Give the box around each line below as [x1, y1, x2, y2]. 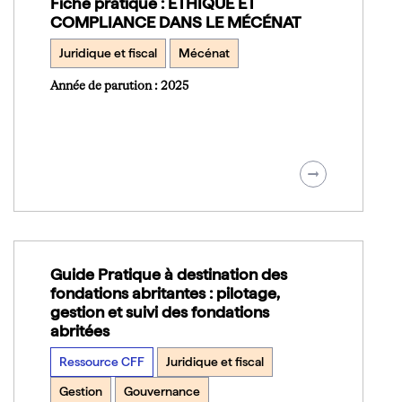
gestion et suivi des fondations [50, 302, 269, 321]
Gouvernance [124, 384, 200, 398]
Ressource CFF [59, 354, 144, 369]
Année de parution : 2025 [50, 80, 188, 92]
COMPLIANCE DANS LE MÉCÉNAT [50, 13, 301, 31]
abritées [50, 321, 109, 340]
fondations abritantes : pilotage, [50, 284, 280, 302]
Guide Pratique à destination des [50, 265, 287, 284]
